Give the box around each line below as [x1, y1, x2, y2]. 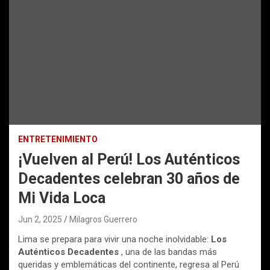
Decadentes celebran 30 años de [18, 170, 240, 188]
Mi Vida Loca [18, 189, 105, 207]
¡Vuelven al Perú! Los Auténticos [18, 151, 240, 169]
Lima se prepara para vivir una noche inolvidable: [18, 234, 211, 245]
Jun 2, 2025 [18, 215, 62, 225]
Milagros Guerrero [69, 215, 137, 225]
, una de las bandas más [119, 246, 217, 258]
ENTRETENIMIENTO [18, 134, 98, 145]
